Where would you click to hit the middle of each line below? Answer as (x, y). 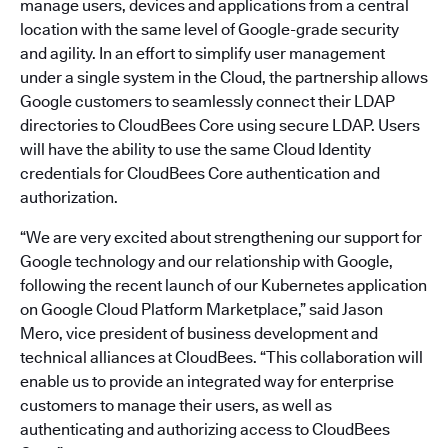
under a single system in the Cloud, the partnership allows (224, 77)
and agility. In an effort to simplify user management (202, 53)
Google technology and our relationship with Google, (206, 261)
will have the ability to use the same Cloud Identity (195, 149)
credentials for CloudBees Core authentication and (200, 173)
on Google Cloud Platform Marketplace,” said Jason (201, 309)
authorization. (69, 197)
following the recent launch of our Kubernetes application (223, 285)
